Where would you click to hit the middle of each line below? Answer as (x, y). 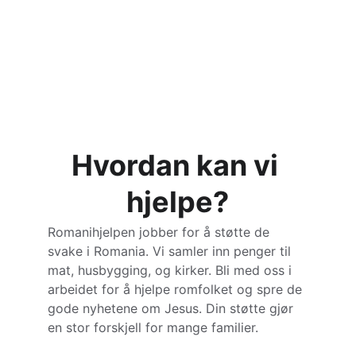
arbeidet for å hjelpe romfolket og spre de (177, 289)
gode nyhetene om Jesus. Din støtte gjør (172, 308)
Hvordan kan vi (178, 165)
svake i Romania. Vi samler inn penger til (171, 251)
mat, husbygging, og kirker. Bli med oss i (172, 270)
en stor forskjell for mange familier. (153, 327)
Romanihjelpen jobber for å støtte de (161, 232)
